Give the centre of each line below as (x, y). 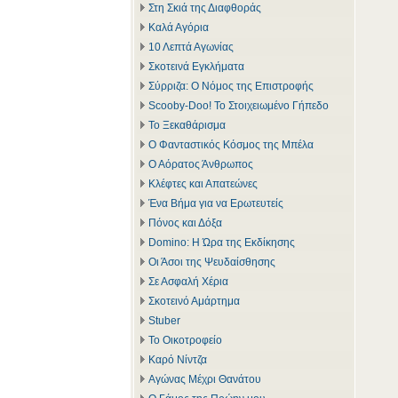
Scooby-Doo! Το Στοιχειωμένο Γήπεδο (239, 106)
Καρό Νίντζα (178, 360)
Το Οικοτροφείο (185, 340)
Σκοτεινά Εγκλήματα (196, 67)
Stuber (164, 321)
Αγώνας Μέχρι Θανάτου (205, 379)
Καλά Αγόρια (179, 28)
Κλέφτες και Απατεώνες (203, 184)
